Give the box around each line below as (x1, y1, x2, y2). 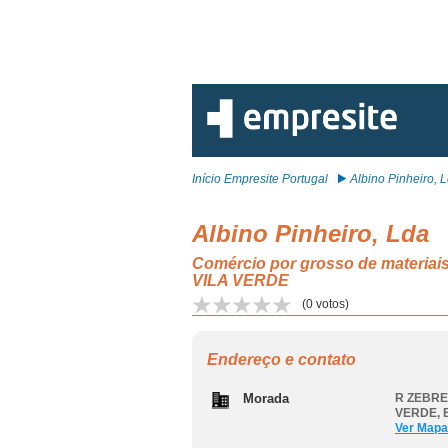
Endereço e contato (207, 351, 356, 368)
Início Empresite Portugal (192, 172, 328, 186)
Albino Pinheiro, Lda (192, 220, 429, 247)
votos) (313, 297, 349, 311)
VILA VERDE (192, 272, 289, 289)
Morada (243, 391, 289, 406)
